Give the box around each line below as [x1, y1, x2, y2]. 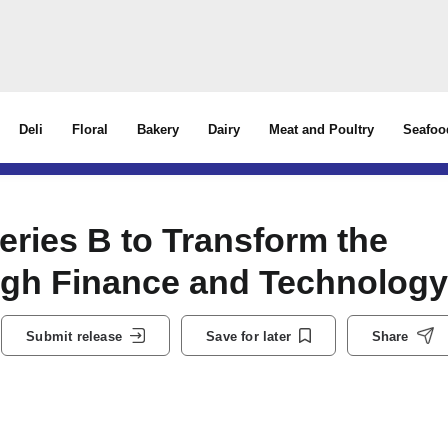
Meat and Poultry [269, 122, 375, 137]
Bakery [137, 122, 180, 137]
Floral [72, 122, 109, 137]
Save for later [206, 328, 291, 344]
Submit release [26, 328, 122, 344]
